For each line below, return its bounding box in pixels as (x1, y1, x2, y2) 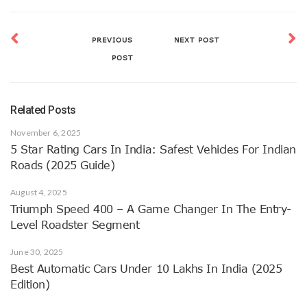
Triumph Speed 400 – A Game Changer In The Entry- (10, 203, 291, 216)
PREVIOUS (92, 36, 133, 45)
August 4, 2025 (10, 187, 67, 198)
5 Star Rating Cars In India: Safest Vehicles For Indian (10, 143, 296, 156)
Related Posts (10, 103, 76, 117)
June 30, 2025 (10, 247, 64, 258)
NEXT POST (174, 36, 219, 45)
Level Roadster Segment (10, 219, 140, 232)
